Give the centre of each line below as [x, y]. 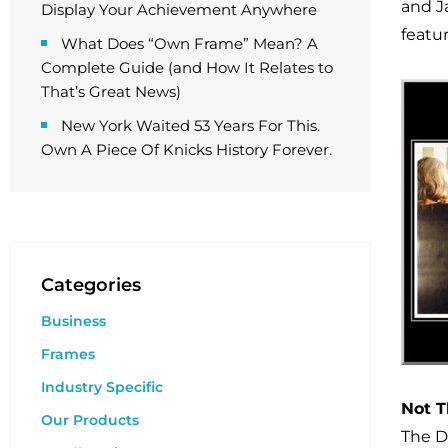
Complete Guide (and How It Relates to [187, 67]
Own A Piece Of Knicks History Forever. [186, 149]
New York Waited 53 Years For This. [190, 125]
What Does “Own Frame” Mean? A [189, 43]
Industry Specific [102, 387]
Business [73, 321]
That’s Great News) [111, 91]
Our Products [90, 420]
